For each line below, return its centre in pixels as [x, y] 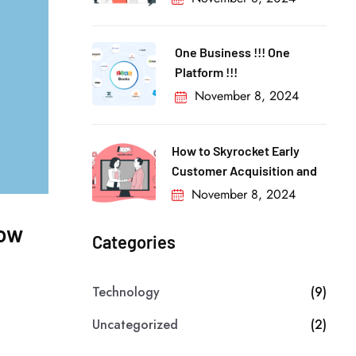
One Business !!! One [233, 52]
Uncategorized [135, 324]
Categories [134, 241]
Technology [126, 292]
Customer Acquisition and [244, 170]
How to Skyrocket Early [236, 150]
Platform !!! [207, 72]
